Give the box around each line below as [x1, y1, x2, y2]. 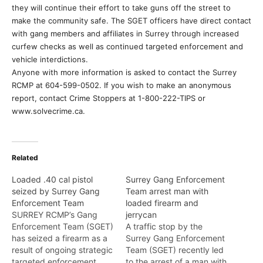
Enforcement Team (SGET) [12, 221, 113, 231]
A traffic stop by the [126, 221, 203, 231]
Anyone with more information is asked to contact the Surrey [12, 68, 237, 77]
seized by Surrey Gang [12, 186, 100, 196]
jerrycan [126, 210, 157, 220]
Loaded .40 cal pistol [12, 174, 93, 184]
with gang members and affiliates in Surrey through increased [12, 29, 239, 38]
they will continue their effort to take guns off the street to [12, 3, 231, 12]
